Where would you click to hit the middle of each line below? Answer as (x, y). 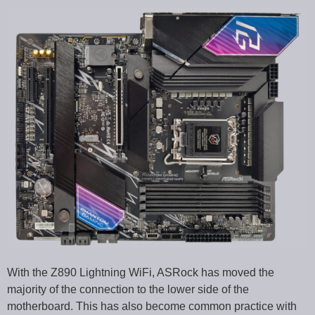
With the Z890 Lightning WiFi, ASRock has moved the (141, 272)
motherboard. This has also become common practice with (152, 306)
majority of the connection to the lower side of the (128, 289)
